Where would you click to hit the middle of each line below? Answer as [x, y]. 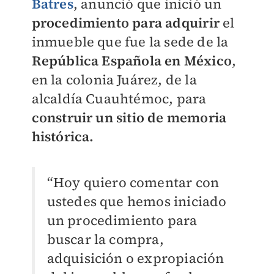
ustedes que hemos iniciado [137, 201]
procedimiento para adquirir [127, 23]
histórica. [63, 136]
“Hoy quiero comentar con [133, 182]
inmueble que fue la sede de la [130, 42]
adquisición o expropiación [135, 258]
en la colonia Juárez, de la [114, 80]
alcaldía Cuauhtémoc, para [119, 98]
